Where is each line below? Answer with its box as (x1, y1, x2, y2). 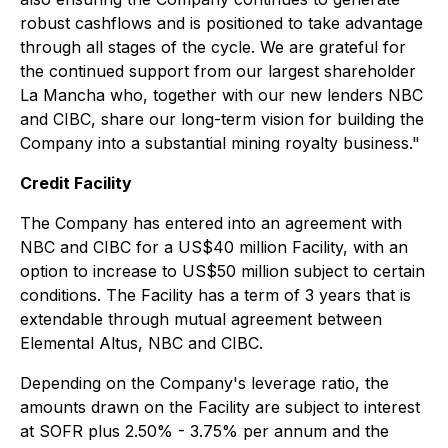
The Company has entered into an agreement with (20, 213, 402, 233)
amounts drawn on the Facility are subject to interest (20, 397, 420, 417)
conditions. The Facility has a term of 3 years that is (20, 285, 411, 305)
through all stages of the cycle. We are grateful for (20, 37, 406, 57)
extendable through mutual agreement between (20, 309, 382, 329)
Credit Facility (20, 173, 132, 193)
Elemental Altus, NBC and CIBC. (20, 333, 263, 353)
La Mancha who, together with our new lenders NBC (20, 85, 423, 105)
